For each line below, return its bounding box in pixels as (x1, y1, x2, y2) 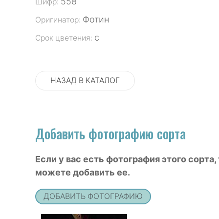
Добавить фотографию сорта (35, 123, 186, 143)
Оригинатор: (35, 15, 83, 25)
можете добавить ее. (35, 167, 130, 177)
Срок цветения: (35, 33, 94, 43)
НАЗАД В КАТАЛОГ (50, 75, 120, 85)
